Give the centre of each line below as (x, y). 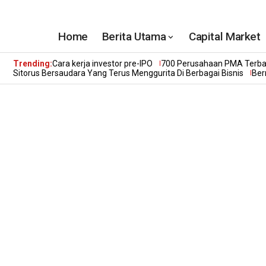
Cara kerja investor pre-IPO (102, 64)
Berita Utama (134, 37)
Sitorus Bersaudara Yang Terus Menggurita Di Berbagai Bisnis (128, 73)
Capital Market (224, 37)
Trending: (33, 64)
